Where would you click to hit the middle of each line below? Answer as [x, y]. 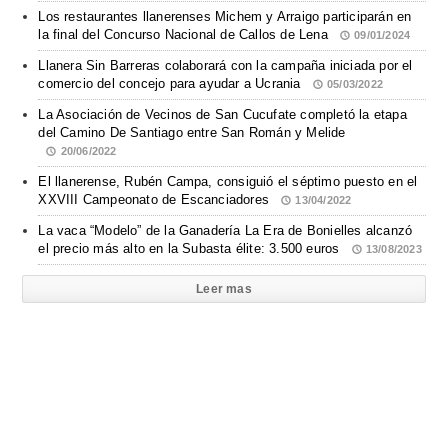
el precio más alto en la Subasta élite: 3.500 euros [191, 249]
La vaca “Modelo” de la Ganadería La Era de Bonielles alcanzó [225, 231]
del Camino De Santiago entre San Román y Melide [192, 133]
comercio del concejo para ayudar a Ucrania [171, 84]
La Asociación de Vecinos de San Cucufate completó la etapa [222, 115]
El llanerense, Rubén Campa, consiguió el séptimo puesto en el [228, 182]
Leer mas [224, 289]
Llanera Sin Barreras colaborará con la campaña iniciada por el [225, 66]
